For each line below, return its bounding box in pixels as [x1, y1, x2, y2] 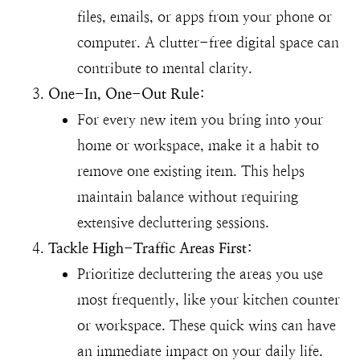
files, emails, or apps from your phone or [77, 8, 332, 26]
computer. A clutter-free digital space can [77, 34, 339, 51]
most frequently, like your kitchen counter [77, 291, 340, 309]
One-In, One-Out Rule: [48, 85, 205, 103]
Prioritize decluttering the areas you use [77, 265, 323, 283]
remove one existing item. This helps [77, 162, 305, 180]
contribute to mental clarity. [77, 59, 252, 77]
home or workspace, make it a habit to [77, 137, 319, 154]
